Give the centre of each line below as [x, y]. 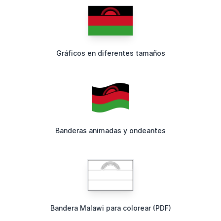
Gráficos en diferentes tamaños [110, 53]
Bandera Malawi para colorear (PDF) [110, 208]
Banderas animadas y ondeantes [110, 130]
